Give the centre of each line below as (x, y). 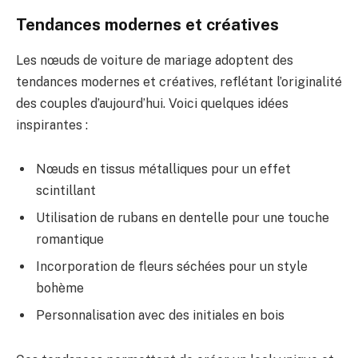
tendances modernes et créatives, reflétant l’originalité (179, 82)
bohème (60, 288)
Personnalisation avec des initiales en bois (160, 316)
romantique (70, 240)
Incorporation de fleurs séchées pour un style (172, 267)
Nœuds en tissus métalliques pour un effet (163, 169)
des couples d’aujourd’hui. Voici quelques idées (152, 103)
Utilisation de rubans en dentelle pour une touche (183, 218)
